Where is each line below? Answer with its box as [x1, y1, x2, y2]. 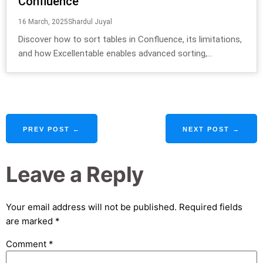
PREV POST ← [23, 125, 80, 133]
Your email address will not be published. [6, 201, 177, 213]
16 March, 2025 [18, 17, 68, 26]
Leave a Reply [6, 161, 144, 187]
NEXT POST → [183, 125, 240, 133]
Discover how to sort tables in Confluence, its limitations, [18, 33, 242, 45]
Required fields [179, 201, 242, 213]
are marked [6, 215, 55, 227]
